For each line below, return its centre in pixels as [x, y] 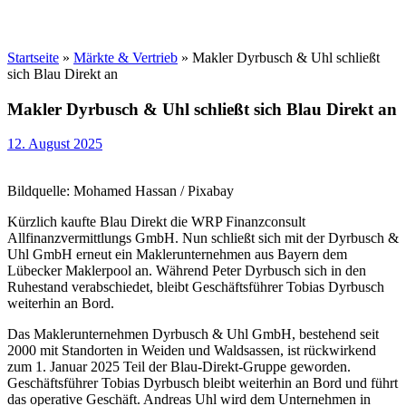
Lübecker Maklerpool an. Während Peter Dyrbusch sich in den [187, 271]
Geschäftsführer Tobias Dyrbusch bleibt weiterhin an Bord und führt [203, 383]
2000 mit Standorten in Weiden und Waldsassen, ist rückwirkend [192, 351]
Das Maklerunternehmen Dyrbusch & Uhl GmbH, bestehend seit [193, 334]
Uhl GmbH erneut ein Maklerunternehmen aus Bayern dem [177, 255]
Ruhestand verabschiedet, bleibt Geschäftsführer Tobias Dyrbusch [196, 287]
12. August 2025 [55, 144]
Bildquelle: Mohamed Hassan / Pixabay [121, 191]
